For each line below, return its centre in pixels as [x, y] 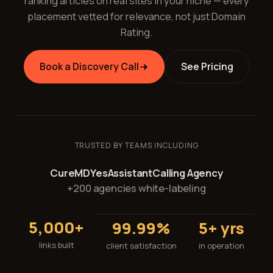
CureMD [70, 173]
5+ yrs [222, 228]
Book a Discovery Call [89, 66]
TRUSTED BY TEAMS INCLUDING [136, 145]
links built [56, 245]
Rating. [136, 32]
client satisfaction [141, 246]
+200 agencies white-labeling [136, 188]
